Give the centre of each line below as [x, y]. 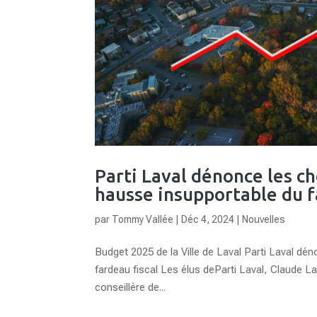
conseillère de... [131, 288]
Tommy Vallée [143, 220]
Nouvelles [264, 220]
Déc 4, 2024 [208, 220]
